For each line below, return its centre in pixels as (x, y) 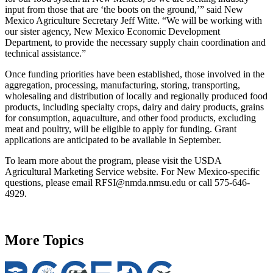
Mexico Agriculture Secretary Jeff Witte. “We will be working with (133, 21)
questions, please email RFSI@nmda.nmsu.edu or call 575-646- (127, 183)
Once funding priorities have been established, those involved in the (135, 74)
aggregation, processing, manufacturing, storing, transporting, (122, 85)
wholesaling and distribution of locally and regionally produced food (136, 96)
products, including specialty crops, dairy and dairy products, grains (134, 107)
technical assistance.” (47, 54)
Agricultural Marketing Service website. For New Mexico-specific (132, 172)
